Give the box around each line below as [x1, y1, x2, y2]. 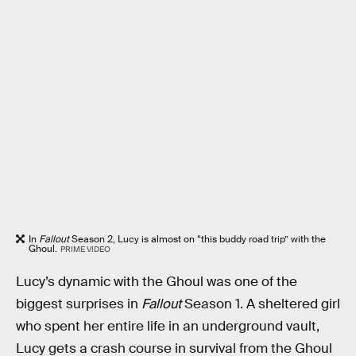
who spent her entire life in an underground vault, [16, 318, 319, 335]
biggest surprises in [16, 296, 141, 312]
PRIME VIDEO [60, 244, 110, 255]
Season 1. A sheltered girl [181, 296, 340, 312]
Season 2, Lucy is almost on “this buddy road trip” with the [69, 233, 326, 246]
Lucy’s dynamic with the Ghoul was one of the [16, 273, 297, 290]
